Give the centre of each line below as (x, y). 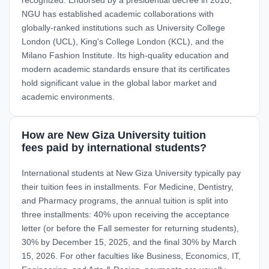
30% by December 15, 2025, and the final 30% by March (129, 242)
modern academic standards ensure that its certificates (126, 69)
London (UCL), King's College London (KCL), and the (123, 41)
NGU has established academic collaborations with (118, 14)
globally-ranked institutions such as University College (123, 27)
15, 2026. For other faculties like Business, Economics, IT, (131, 255)
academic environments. (68, 96)
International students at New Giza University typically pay (131, 173)
